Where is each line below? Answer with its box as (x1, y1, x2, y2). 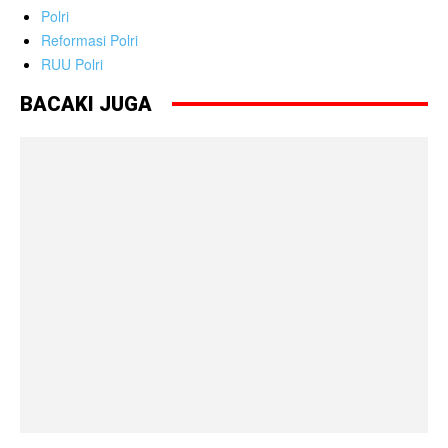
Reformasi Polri (41, 29, 138, 50)
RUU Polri (41, 53, 103, 74)
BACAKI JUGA (20, 91, 152, 116)
